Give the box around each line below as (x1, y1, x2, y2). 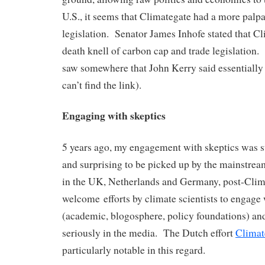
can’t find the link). (62, 77, 141, 92)
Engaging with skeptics (62, 108, 166, 124)
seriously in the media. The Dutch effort (62, 226, 235, 240)
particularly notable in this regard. (62, 243, 205, 257)
